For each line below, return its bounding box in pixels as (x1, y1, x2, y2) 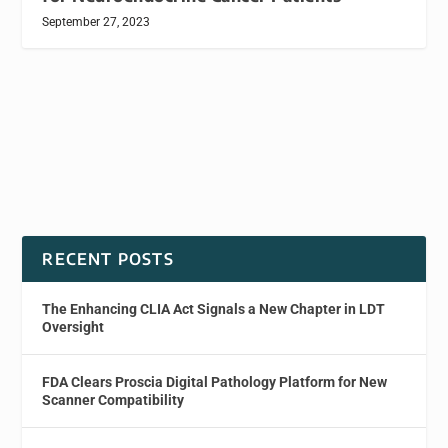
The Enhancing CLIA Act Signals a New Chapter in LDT (42, 301, 386, 318)
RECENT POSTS (42, 249, 174, 270)
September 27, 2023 (42, 15, 151, 30)
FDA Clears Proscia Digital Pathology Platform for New (42, 374, 388, 391)
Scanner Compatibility (42, 392, 185, 409)
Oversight (42, 319, 105, 336)
